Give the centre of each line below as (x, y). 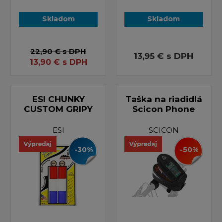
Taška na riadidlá (164, 99)
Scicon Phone (164, 109)
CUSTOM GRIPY (58, 109)
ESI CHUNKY (58, 99)
